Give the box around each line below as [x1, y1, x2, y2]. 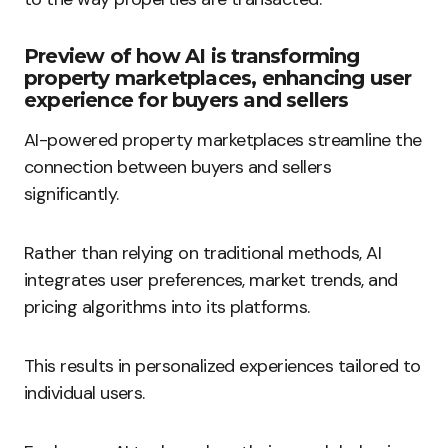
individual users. [24, 381, 145, 405]
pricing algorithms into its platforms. [24, 295, 310, 319]
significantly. [24, 182, 119, 206]
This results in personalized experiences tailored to [24, 354, 421, 378]
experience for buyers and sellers [24, 88, 349, 112]
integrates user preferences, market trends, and [24, 268, 398, 292]
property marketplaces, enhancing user [24, 66, 412, 90]
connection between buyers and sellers [24, 155, 332, 179]
